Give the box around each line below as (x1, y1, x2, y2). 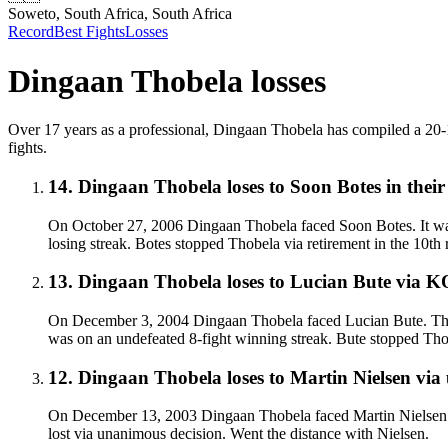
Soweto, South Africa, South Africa (8, 5, 232, 23)
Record (8, 23, 54, 41)
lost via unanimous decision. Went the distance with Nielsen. (48, 425, 429, 443)
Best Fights (54, 23, 125, 41)
